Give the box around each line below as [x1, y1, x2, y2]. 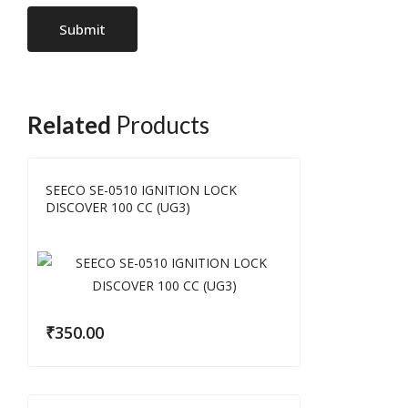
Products [111, 110, 209, 139]
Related [27, 110, 111, 139]
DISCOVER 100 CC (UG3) [46, 199, 190, 216]
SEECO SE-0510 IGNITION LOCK [46, 181, 237, 199]
